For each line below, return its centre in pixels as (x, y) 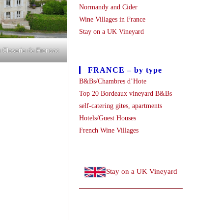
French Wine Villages (109, 130)
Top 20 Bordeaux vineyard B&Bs (125, 94)
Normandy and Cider (108, 7)
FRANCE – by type (125, 70)
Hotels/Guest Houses (107, 118)
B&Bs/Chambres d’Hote (112, 81)
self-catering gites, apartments (120, 106)
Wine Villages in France (112, 19)
